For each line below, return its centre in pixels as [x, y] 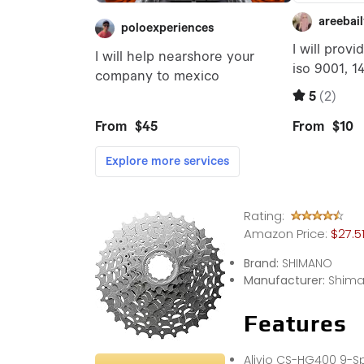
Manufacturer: [286, 281]
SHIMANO [307, 264]
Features [295, 324]
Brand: [262, 264]
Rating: [265, 216]
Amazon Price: [285, 234]
